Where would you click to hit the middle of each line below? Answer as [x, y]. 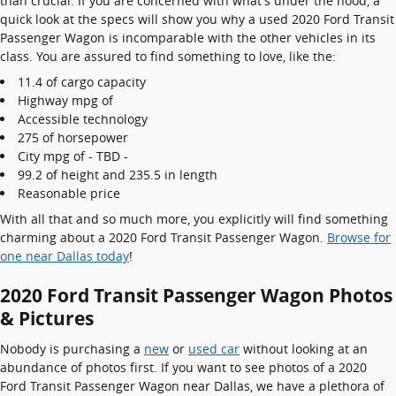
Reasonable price [69, 193]
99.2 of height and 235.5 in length [118, 175]
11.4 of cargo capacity [82, 82]
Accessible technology [83, 119]
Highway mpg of [65, 100]
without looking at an [304, 348]
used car [214, 348]
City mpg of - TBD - [73, 156]
